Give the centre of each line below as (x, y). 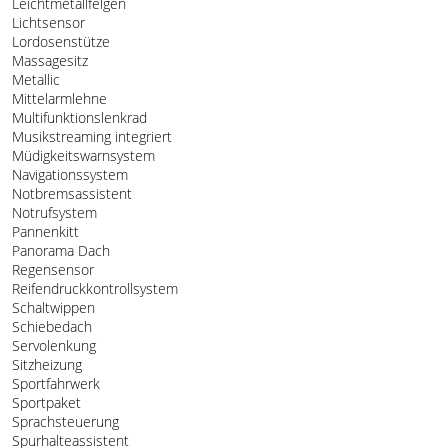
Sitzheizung (45, 364)
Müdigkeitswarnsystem (81, 155)
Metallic (34, 79)
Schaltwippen (51, 307)
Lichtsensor (46, 22)
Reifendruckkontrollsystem (93, 288)
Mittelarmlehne (57, 98)
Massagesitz (48, 60)
